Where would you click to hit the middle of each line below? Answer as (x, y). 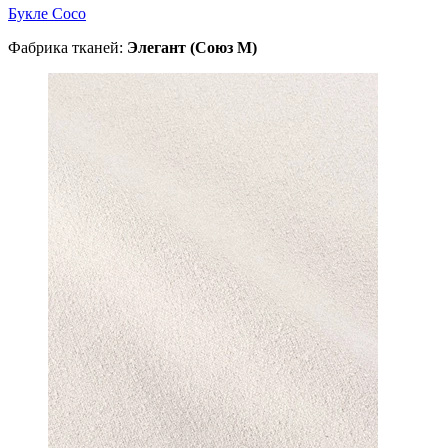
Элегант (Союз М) (192, 47)
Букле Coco (47, 13)
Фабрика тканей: (67, 47)
